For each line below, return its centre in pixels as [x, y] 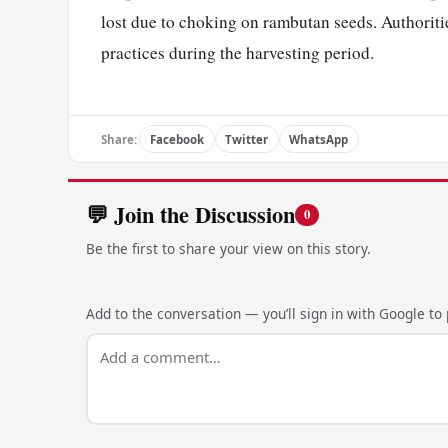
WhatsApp [319, 139]
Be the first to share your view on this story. [228, 248]
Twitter [247, 139]
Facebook [176, 139]
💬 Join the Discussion [190, 214]
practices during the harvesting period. [237, 53]
